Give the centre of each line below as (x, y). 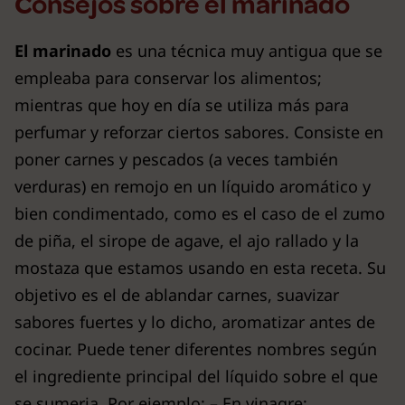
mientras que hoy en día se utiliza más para (182, 105)
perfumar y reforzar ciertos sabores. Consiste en (199, 132)
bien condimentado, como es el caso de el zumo (200, 213)
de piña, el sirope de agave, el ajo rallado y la (187, 240)
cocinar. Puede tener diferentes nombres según (196, 349)
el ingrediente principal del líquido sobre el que (196, 376)
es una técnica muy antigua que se (247, 51)
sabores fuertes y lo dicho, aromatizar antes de (195, 322)
